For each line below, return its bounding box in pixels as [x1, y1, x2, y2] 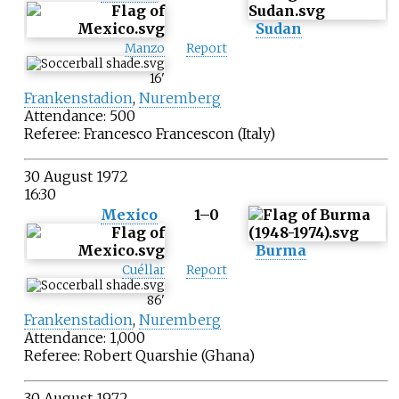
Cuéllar [121, 263, 165, 279]
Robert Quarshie [83, 346, 198, 365]
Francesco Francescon [83, 125, 234, 143]
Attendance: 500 [23, 107, 135, 126]
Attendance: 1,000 [23, 329, 145, 347]
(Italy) [233, 125, 275, 143]
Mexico [100, 206, 158, 224]
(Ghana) [197, 346, 255, 365]
